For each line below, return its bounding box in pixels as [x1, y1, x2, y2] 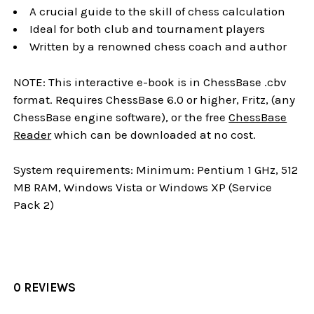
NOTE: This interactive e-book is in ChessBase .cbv [13, 74, 287, 89]
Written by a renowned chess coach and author [29, 39, 287, 53]
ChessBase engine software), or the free [13, 109, 229, 124]
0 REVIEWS [13, 280, 76, 294]
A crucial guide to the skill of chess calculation [29, 4, 286, 18]
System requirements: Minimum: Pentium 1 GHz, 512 [13, 163, 299, 177]
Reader [13, 127, 52, 142]
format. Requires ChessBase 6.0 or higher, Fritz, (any [13, 92, 296, 107]
